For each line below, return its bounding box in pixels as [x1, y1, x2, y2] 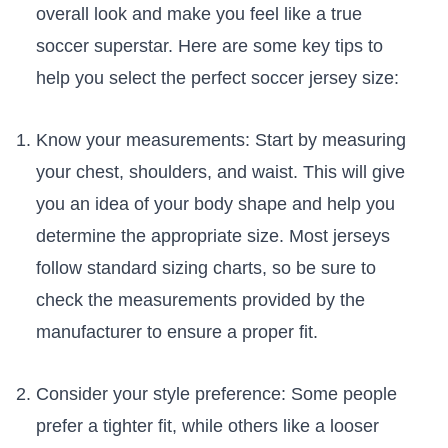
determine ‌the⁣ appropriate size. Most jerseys [35, 226, 390, 247]
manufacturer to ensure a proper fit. [35, 322, 318, 343]
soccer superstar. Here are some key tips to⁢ [35, 36, 383, 57]
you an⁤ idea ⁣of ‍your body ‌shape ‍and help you [35, 194, 395, 215]
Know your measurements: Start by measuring [35, 130, 406, 151]
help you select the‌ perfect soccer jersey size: [35, 68, 399, 89]
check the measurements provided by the [35, 290, 365, 311]
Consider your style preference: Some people [35, 384, 397, 405]
